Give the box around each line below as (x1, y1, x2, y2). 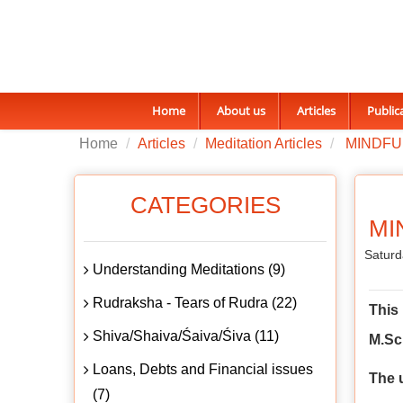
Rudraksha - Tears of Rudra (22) (93, 294, 297, 310)
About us (216, 103, 265, 119)
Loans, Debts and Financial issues (93, 361, 313, 377)
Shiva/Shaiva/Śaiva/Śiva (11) (93, 327, 279, 344)
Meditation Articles (205, 135, 322, 151)
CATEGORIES (130, 191, 281, 219)
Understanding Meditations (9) (93, 261, 285, 277)
